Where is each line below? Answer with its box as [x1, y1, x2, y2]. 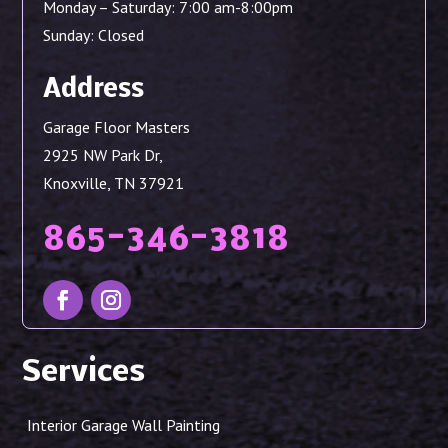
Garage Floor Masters [43, 117, 191, 138]
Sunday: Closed [43, 25, 145, 46]
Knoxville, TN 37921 [43, 173, 185, 194]
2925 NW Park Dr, [43, 145, 164, 166]
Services [22, 357, 146, 390]
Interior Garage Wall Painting [27, 415, 221, 436]
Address [43, 77, 145, 105]
